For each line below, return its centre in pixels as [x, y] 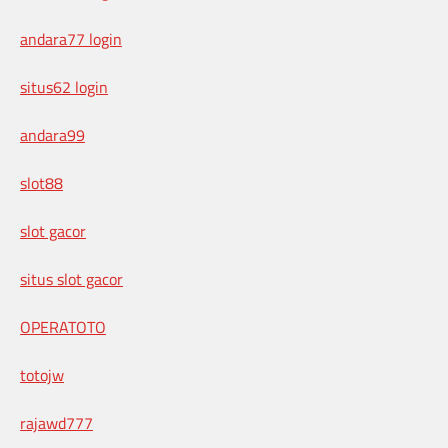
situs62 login [64, 87]
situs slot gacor [71, 279]
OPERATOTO [63, 327]
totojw [42, 375]
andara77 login [71, 39]
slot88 [41, 183]
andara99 [52, 135]
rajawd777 [56, 423]
